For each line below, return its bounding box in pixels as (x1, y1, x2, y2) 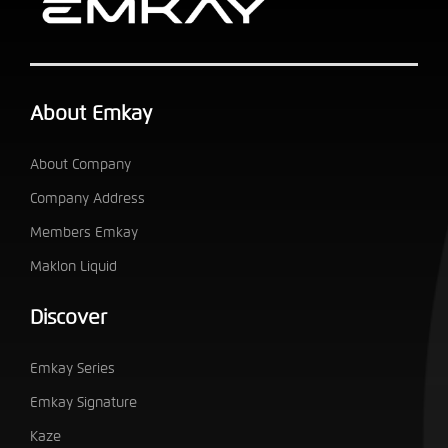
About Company (30, 155, 132, 173)
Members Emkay (30, 223, 139, 241)
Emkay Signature (30, 393, 138, 411)
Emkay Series (30, 359, 116, 377)
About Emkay (30, 100, 153, 126)
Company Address (30, 189, 146, 207)
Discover (30, 304, 108, 330)
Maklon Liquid (30, 257, 118, 275)
